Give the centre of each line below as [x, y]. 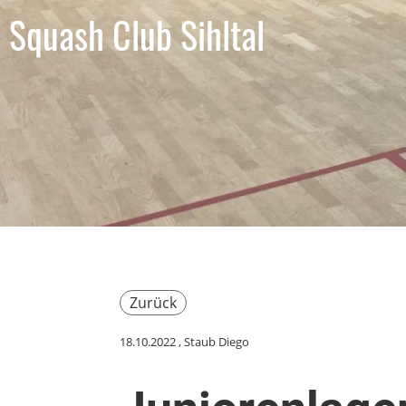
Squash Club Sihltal [137, 34]
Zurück [153, 303]
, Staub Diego [213, 342]
